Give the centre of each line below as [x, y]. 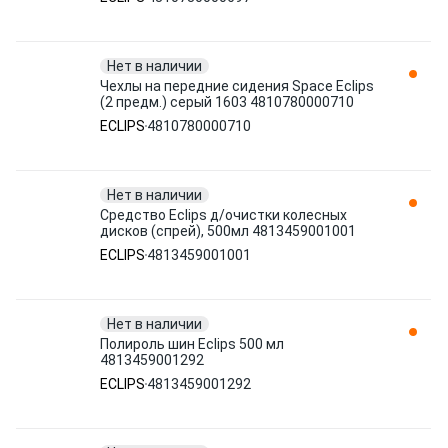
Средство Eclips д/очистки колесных [223, 215]
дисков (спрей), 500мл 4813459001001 [228, 231]
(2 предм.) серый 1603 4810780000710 [227, 102]
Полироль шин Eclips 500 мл [192, 344]
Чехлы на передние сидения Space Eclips [237, 86]
